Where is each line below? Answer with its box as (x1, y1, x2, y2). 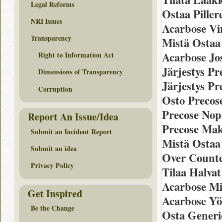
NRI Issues (31, 15, 62, 26)
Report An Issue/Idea (28, 110, 118, 124)
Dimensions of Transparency (38, 66, 123, 77)
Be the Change (31, 203, 74, 214)
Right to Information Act (38, 50, 114, 60)
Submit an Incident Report (31, 126, 112, 137)
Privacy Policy (31, 160, 74, 171)
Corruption (38, 83, 72, 94)
